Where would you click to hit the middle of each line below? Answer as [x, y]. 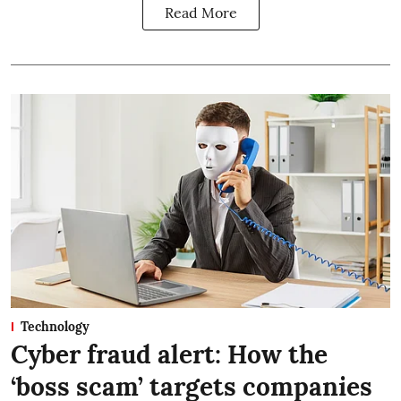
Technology [55, 326]
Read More [200, 13]
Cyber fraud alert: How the [169, 354]
